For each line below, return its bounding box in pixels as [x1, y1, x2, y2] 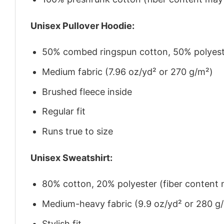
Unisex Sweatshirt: [30, 152, 112, 163]
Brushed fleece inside [42, 86, 132, 97]
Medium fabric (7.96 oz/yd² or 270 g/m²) [42, 66, 213, 77]
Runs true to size [42, 126, 113, 137]
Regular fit [42, 106, 86, 117]
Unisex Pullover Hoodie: [30, 20, 134, 31]
